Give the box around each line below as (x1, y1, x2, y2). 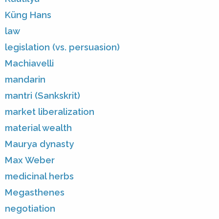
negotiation (5, 203, 55, 214)
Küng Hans (5, 9, 51, 20)
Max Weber (5, 154, 55, 165)
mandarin (5, 74, 45, 85)
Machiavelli (5, 58, 54, 68)
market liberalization (5, 106, 94, 117)
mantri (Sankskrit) (5, 90, 80, 101)
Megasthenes (5, 187, 65, 197)
